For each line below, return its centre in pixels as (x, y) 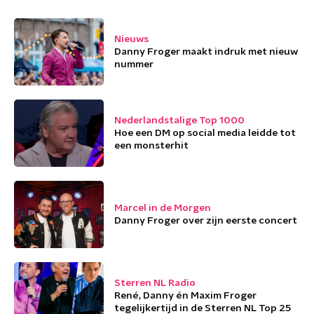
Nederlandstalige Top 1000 (179, 121)
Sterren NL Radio (155, 283)
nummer (134, 64)
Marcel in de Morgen (163, 208)
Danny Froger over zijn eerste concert (206, 221)
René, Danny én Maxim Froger (185, 296)
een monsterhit (151, 146)
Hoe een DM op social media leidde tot (205, 133)
